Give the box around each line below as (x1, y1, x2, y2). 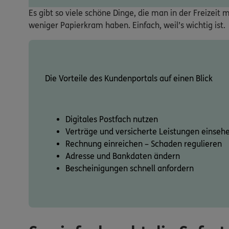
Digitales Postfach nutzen (65, 114, 158, 124)
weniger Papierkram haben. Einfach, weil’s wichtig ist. (29, 20, 225, 30)
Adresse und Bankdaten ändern (65, 151, 180, 161)
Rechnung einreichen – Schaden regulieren (65, 139, 222, 149)
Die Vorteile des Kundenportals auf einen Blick (45, 74, 213, 83)
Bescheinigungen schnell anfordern (65, 164, 194, 173)
